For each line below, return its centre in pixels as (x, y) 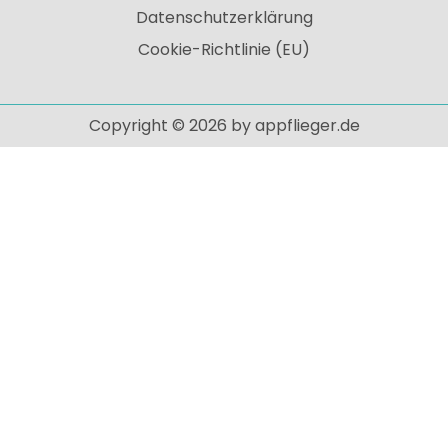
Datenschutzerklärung (224, 17)
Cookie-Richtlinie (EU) (224, 49)
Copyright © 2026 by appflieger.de (224, 125)
